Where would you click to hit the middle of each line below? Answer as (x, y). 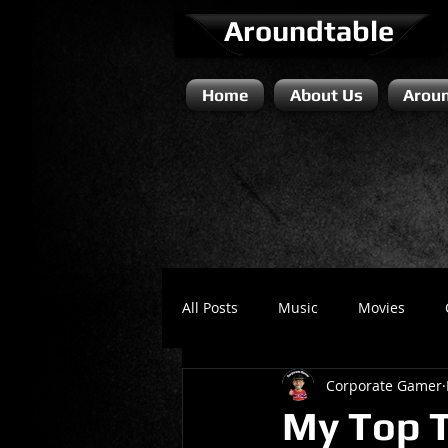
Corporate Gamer (384, 385)
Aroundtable (309, 30)
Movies (381, 307)
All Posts (210, 307)
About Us (326, 95)
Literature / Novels (284, 387)
